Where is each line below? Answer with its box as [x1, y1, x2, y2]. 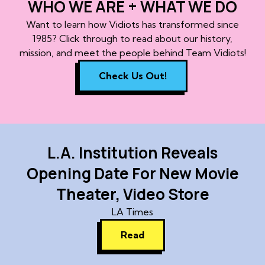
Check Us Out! [98, 69, 167, 82]
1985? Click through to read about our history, [33, 32, 232, 44]
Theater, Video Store [56, 183, 209, 205]
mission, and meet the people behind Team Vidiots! [19, 46, 246, 59]
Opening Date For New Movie [26, 163, 239, 185]
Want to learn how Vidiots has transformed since [26, 18, 239, 30]
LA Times [112, 206, 153, 218]
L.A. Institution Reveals [47, 142, 218, 164]
